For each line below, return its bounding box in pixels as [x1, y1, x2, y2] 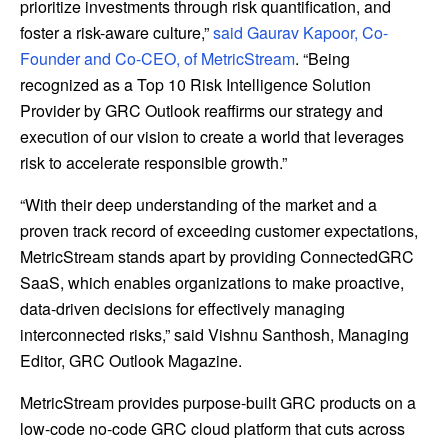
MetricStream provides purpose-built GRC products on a [20, 391, 416, 415]
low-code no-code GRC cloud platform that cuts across [20, 417, 405, 441]
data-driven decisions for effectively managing [20, 297, 345, 321]
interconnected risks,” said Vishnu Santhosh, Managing [20, 323, 409, 347]
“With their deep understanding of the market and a [20, 193, 377, 217]
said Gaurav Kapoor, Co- [213, 21, 388, 45]
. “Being [295, 47, 350, 71]
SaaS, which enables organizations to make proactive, [20, 271, 404, 295]
